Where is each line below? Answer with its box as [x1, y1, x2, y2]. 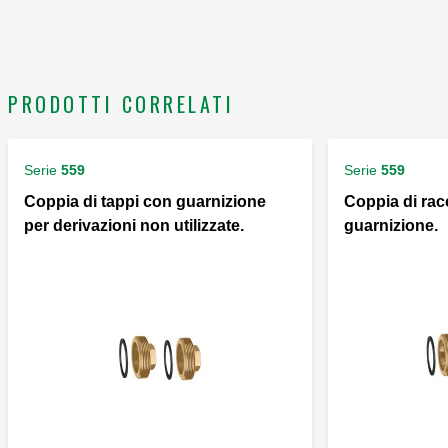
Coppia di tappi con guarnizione [24, 193, 266, 211]
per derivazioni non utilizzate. [24, 217, 244, 235]
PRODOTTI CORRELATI [8, 89, 234, 120]
